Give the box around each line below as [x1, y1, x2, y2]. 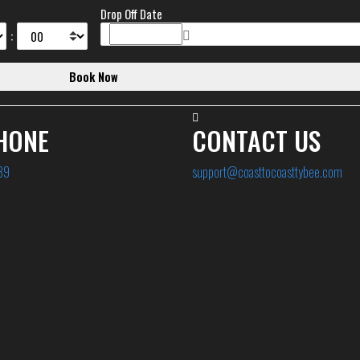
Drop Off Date [100, 6, 162, 23]
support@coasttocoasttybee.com [192, 162, 342, 182]
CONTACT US [192, 121, 321, 160]
